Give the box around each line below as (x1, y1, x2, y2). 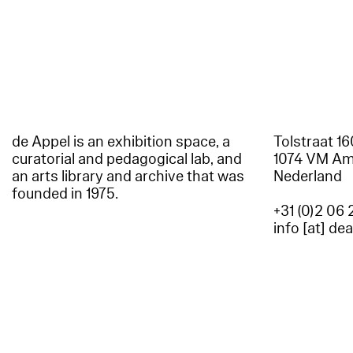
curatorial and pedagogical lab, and (12, 149, 242, 170)
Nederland (273, 166, 343, 188)
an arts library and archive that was (12, 166, 244, 188)
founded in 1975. (12, 184, 118, 205)
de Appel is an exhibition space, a (12, 132, 230, 153)
